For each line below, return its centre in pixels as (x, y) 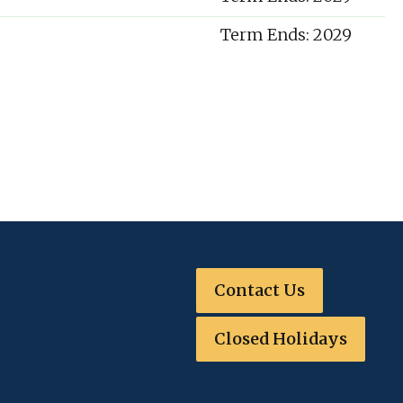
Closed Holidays (281, 339)
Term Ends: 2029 (288, 35)
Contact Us (260, 290)
